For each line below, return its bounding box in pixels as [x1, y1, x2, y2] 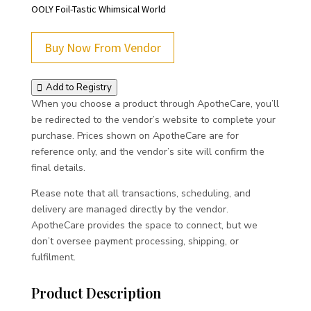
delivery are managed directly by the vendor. [31, 203, 228, 216]
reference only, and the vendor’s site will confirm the [31, 145, 264, 158]
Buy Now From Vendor [44, 40, 161, 56]
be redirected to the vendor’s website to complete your [31, 113, 276, 126]
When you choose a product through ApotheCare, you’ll [31, 97, 279, 110]
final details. [31, 161, 85, 174]
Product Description [31, 283, 161, 302]
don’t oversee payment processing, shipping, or [31, 235, 239, 248]
